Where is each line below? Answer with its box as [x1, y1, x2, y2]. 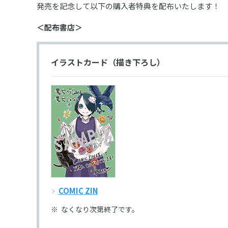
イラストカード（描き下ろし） [59, 55, 165, 68]
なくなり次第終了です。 [61, 204, 139, 214]
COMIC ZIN [58, 185, 98, 196]
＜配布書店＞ [37, 22, 82, 33]
